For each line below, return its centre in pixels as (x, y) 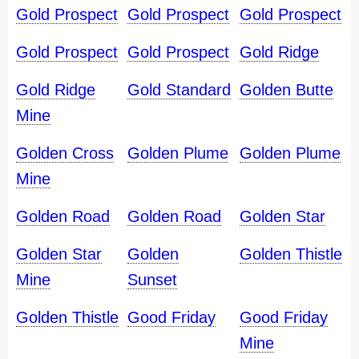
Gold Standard (179, 90)
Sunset (153, 280)
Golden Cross (65, 153)
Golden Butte (286, 90)
